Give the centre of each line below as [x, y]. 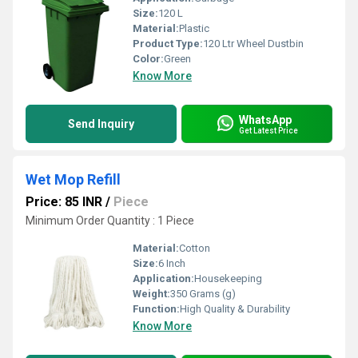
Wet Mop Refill [73, 179]
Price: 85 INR [64, 202]
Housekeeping [228, 278]
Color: [148, 59]
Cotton [195, 248]
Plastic [194, 28]
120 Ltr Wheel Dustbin [253, 44]
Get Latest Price [268, 130]
